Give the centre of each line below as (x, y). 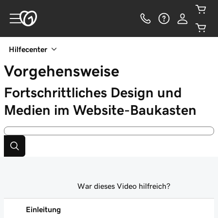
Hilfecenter (28, 49)
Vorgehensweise (62, 71)
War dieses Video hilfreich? (124, 186)
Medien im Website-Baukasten (100, 110)
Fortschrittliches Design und (93, 92)
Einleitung (43, 209)
